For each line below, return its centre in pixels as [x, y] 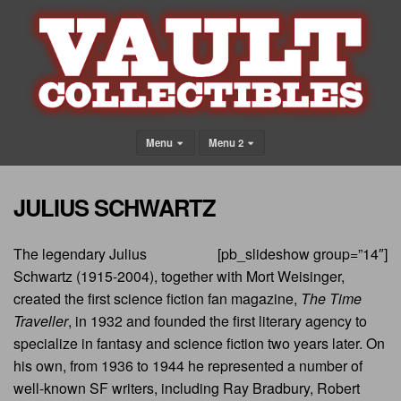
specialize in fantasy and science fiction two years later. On [199, 344]
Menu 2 [227, 143]
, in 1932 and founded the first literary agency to [218, 321]
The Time [331, 299]
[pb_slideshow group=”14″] [303, 254]
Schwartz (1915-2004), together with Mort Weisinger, [179, 277]
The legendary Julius [80, 254]
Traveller [41, 321]
